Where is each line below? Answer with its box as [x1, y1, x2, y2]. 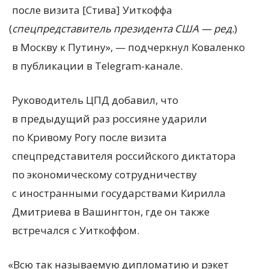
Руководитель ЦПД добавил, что [12, 93, 178, 107]
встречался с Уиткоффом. [12, 223, 139, 237]
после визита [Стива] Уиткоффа [12, 3, 172, 17]
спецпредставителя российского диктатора [12, 149, 236, 163]
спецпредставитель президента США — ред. [11, 22, 234, 35]
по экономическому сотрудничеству [12, 168, 197, 181]
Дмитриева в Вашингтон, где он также [12, 205, 210, 219]
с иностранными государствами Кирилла [12, 186, 226, 200]
